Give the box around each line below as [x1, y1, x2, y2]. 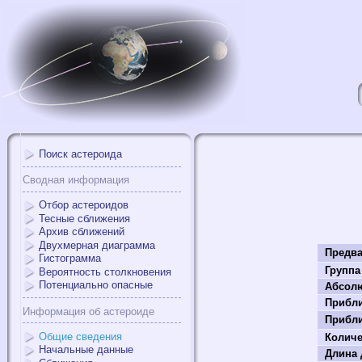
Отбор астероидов [39, 199, 128, 212]
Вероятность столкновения [39, 265, 171, 278]
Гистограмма [39, 252, 101, 265]
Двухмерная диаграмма [39, 238, 155, 251]
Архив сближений [39, 225, 124, 238]
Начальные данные [39, 343, 133, 356]
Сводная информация [23, 174, 129, 187]
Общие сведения [39, 330, 122, 343]
